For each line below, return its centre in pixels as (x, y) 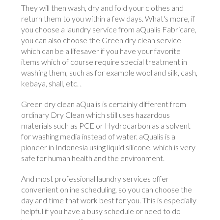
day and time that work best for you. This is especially (109, 200)
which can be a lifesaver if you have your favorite (101, 51)
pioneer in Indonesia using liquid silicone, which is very (109, 147)
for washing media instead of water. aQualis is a (98, 137)
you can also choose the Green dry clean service (101, 40)
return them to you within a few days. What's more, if (108, 19)
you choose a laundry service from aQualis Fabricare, (109, 29)
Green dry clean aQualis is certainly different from (104, 104)
